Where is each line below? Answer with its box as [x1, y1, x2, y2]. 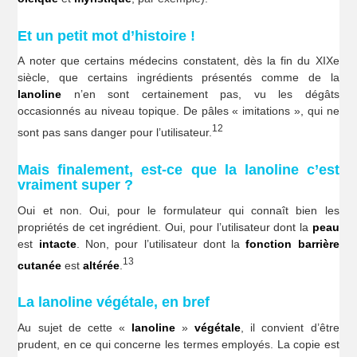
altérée [83, 258, 120, 272]
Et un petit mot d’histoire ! [18, 27, 196, 44]
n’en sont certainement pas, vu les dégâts [61, 88, 339, 101]
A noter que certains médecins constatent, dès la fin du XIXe [18, 54, 339, 68]
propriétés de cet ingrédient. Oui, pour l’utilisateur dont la [18, 220, 312, 233]
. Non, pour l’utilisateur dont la [76, 237, 246, 250]
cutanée [18, 258, 65, 272]
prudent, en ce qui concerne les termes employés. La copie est [18, 337, 339, 351]
